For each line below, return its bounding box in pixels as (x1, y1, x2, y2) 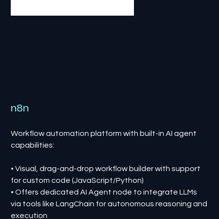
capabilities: (11, 141, 55, 149)
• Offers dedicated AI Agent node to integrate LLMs (11, 188, 197, 196)
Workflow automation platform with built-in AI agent (11, 129, 197, 137)
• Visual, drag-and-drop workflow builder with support (11, 164, 201, 173)
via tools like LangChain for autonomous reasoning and (11, 199, 208, 208)
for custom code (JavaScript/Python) (11, 176, 144, 184)
